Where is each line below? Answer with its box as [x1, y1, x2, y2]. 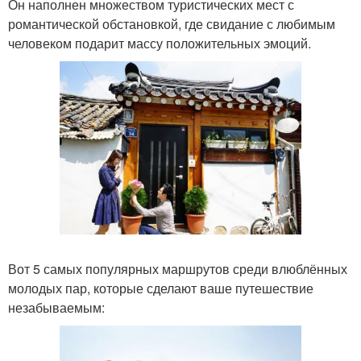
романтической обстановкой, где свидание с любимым [8, 15, 335, 33]
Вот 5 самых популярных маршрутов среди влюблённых [8, 259, 347, 279]
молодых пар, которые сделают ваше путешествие [8, 279, 313, 298]
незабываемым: [8, 298, 105, 317]
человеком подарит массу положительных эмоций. [8, 34, 311, 52]
